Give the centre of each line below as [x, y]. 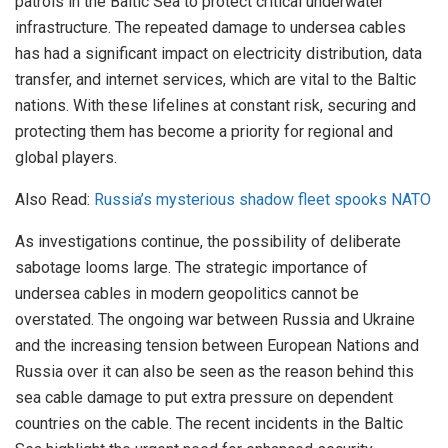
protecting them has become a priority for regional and [204, 131]
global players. [66, 157]
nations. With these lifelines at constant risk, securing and [215, 105]
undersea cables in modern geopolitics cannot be [187, 293]
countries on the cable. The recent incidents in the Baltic [209, 423]
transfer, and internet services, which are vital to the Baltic [215, 79]
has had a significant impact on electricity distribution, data [218, 53]
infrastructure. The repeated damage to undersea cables [210, 27]
